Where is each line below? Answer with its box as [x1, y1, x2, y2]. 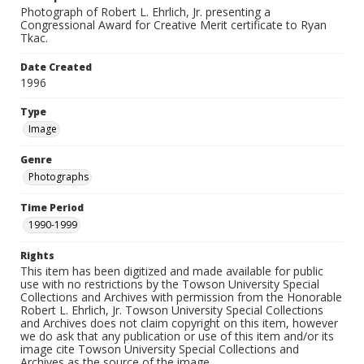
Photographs [28, 170, 89, 184]
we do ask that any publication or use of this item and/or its [20, 328, 334, 344]
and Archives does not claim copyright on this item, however [20, 315, 338, 331]
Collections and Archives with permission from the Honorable [20, 289, 342, 305]
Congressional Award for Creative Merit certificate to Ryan [20, 17, 327, 32]
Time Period [20, 201, 84, 214]
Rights [20, 249, 54, 262]
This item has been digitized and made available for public [20, 263, 323, 279]
